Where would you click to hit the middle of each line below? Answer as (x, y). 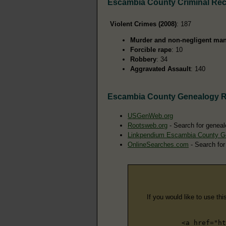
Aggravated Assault (160, 69)
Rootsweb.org (148, 125)
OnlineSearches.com (158, 144)
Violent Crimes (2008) (143, 24)
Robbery (143, 59)
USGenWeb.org (150, 116)
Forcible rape (151, 49)
